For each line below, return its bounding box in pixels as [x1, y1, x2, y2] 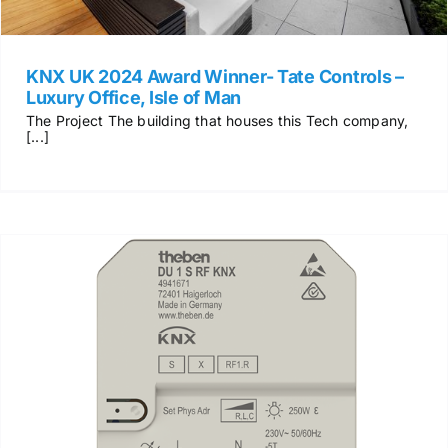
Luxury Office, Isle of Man [25, 86, 241, 108]
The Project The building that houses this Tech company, [25, 111, 409, 129]
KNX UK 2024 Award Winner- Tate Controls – [25, 65, 404, 87]
